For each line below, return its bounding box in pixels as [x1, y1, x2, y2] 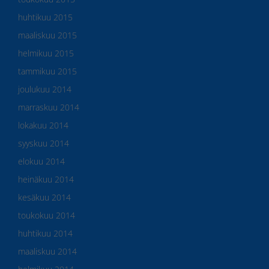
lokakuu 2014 [18, 119, 68, 131]
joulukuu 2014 [18, 83, 71, 95]
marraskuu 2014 [18, 101, 79, 113]
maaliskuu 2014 [18, 245, 77, 257]
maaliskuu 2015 [18, 29, 77, 41]
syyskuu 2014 [18, 137, 69, 149]
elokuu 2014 [18, 155, 65, 167]
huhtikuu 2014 [18, 227, 73, 239]
